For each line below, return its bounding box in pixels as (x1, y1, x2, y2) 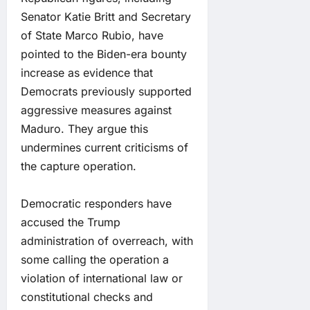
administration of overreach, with (21, 233, 193, 248)
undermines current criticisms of (21, 140, 188, 154)
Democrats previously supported (21, 84, 192, 98)
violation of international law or (21, 271, 183, 285)
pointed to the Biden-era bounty (21, 46, 187, 61)
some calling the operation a (21, 252, 169, 266)
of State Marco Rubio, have (21, 28, 163, 42)
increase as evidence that (21, 65, 153, 80)
